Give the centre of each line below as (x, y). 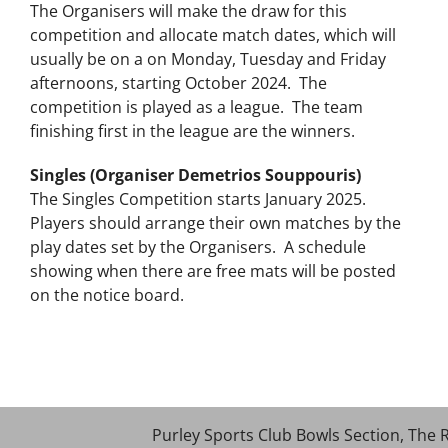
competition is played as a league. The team (196, 106)
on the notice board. (106, 294)
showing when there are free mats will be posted (212, 270)
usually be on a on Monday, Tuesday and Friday (207, 58)
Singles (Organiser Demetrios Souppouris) (195, 174)
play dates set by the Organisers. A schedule (197, 246)
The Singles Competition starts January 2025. (199, 198)
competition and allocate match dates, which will (212, 34)
